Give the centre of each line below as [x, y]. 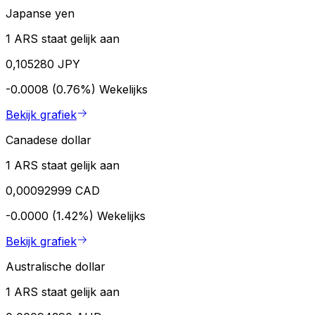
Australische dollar [56, 267]
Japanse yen [40, 14]
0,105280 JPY [43, 64]
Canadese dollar [49, 140]
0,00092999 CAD [53, 191]
